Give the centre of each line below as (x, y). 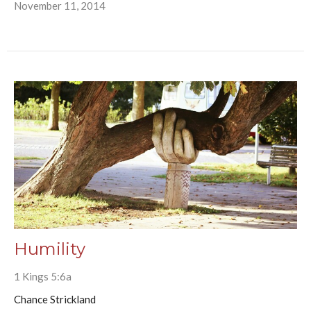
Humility (50, 249)
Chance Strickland (55, 300)
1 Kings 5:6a (43, 277)
